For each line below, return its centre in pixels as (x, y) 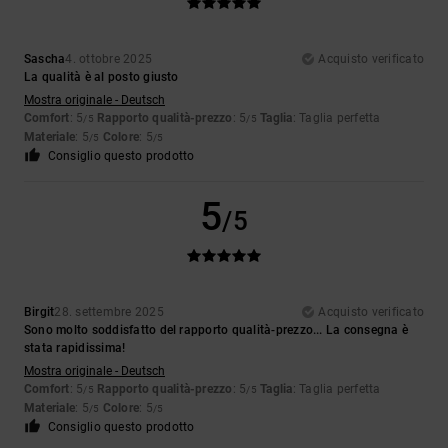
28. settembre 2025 (109, 312)
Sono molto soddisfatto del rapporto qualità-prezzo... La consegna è (216, 330)
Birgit (39, 312)
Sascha (45, 59)
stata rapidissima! (75, 348)
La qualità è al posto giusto (101, 77)
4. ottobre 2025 (109, 59)
